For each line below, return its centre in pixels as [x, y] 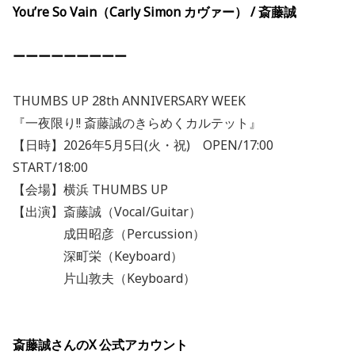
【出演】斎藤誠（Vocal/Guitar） [107, 212]
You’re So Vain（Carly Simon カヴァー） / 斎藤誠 [155, 12]
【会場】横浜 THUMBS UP [90, 190]
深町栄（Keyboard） [98, 256]
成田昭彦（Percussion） [109, 234]
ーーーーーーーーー [70, 57]
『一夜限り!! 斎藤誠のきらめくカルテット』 [137, 123]
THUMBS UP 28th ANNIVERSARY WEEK [129, 101]
